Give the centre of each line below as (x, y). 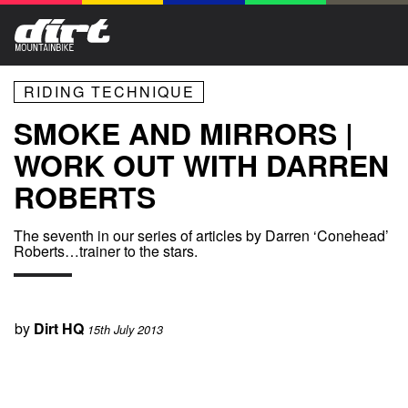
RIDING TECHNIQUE (109, 92)
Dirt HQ (59, 329)
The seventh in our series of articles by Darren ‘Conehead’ (201, 236)
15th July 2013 (125, 330)
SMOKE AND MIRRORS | (184, 133)
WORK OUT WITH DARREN (201, 165)
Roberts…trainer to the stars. (106, 251)
